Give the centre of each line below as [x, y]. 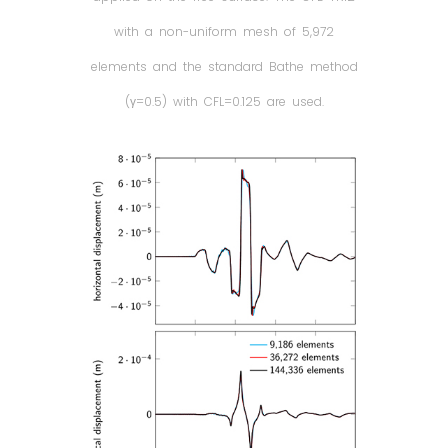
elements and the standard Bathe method [224, 66]
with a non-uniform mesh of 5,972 [224, 31]
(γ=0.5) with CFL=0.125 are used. [224, 101]
